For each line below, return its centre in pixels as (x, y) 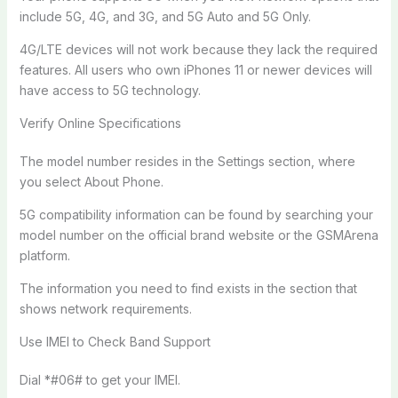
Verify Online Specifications (100, 123)
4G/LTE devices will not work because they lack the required (198, 49)
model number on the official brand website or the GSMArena (199, 235)
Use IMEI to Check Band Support (115, 341)
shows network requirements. (105, 308)
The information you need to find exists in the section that (188, 288)
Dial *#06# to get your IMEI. (99, 379)
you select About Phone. (91, 181)
